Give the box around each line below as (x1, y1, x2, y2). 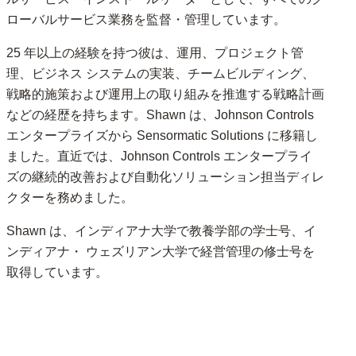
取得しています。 (6, 265, 108, 279)
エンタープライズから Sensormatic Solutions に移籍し (6, 129, 318, 142)
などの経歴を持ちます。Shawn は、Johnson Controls (6, 108, 314, 122)
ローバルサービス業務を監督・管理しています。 (6, 13, 286, 26)
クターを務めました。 (6, 191, 133, 204)
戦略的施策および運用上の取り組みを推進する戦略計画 (6, 87, 324, 101)
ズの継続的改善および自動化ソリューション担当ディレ (6, 170, 324, 184)
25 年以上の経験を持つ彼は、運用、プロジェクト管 (6, 46, 304, 60)
